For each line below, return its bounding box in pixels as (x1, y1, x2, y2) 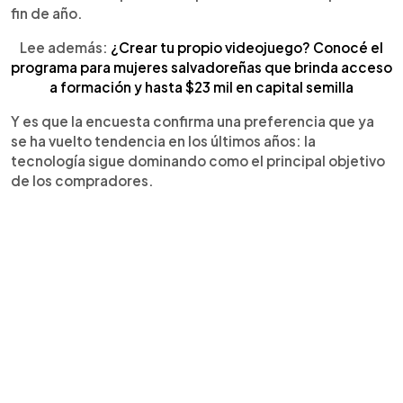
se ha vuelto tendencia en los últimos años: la (11, 132, 316, 149)
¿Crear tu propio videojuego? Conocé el (111, 39, 383, 56)
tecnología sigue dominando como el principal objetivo (11, 152, 385, 169)
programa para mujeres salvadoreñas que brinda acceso (11, 58, 392, 76)
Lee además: (20, 39, 111, 56)
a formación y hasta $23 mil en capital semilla (49, 78, 354, 95)
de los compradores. (11, 172, 154, 189)
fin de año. (11, 4, 83, 22)
